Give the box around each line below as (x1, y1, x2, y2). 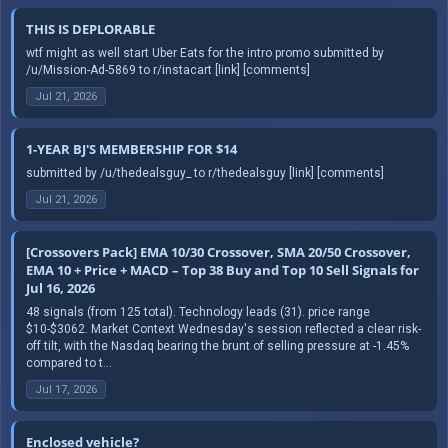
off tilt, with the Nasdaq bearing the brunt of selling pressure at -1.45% (26, 338, 409, 353)
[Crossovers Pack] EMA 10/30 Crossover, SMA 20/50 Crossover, (26, 242, 411, 261)
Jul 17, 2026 (35, 382, 97, 396)
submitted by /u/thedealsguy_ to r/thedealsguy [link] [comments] (26, 165, 384, 180)
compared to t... (26, 355, 112, 370)
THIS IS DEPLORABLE (26, 19, 155, 38)
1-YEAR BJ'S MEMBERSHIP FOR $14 (26, 139, 237, 158)
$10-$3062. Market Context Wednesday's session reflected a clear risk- (26, 321, 421, 336)
